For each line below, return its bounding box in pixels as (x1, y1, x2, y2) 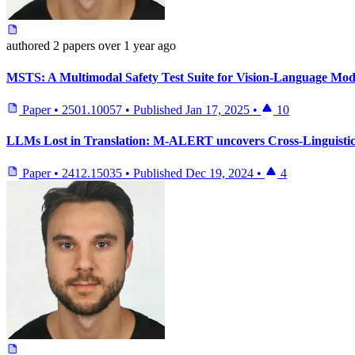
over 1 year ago (98, 39, 176, 53)
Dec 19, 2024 (185, 166, 254, 181)
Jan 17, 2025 (185, 102, 250, 116)
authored (6, 39, 50, 53)
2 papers (50, 39, 95, 53)
